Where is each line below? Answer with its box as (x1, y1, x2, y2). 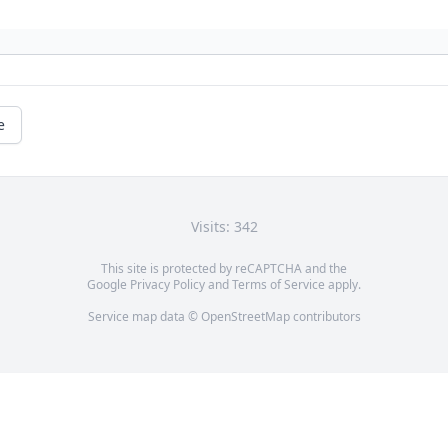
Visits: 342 (190, 217, 258, 237)
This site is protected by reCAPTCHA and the (101, 260, 347, 278)
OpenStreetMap (200, 308, 290, 326)
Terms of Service (232, 276, 325, 294)
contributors (289, 308, 361, 326)
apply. (325, 276, 361, 294)
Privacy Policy (130, 276, 205, 294)
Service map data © (87, 308, 201, 326)
